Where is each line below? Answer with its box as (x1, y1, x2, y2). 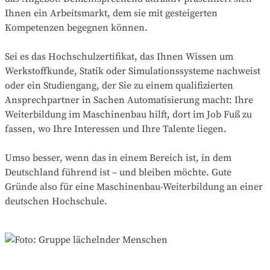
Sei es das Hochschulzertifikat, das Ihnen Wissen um (5, 51, 233, 63)
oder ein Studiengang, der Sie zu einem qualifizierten (5, 80, 233, 92)
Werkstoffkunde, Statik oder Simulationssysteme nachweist (5, 65, 260, 78)
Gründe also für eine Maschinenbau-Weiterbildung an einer (5, 181, 263, 193)
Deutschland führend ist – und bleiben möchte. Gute (5, 166, 231, 179)
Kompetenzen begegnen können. (5, 22, 148, 34)
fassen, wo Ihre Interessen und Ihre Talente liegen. (5, 123, 227, 136)
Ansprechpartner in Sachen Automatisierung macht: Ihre (5, 94, 253, 107)
